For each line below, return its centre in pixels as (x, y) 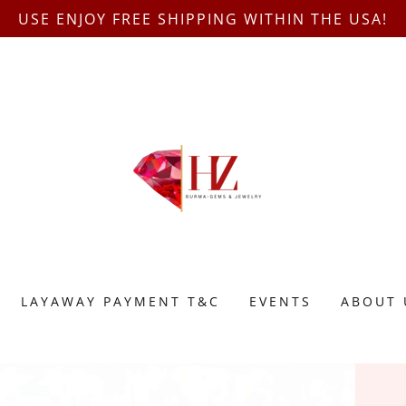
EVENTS (280, 301)
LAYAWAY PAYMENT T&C (121, 301)
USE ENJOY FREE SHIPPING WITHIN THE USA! (203, 19)
